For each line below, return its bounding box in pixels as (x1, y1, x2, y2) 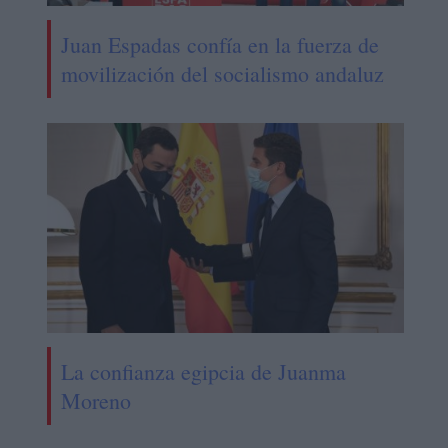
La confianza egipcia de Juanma (60, 357, 346, 387)
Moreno (60, 386, 131, 416)
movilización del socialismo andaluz (60, 59, 384, 89)
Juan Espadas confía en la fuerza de (60, 30, 379, 60)
